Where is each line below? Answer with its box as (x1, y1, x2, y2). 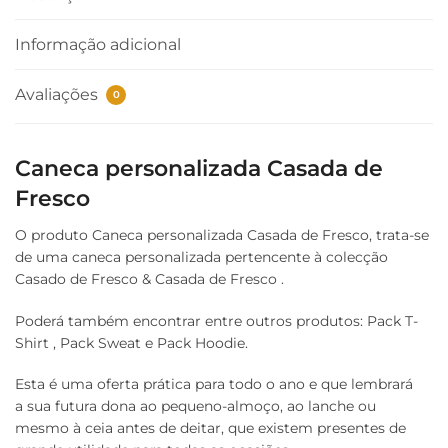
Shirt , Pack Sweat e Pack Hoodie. (15, 333, 248, 352)
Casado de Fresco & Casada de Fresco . (15, 270, 284, 289)
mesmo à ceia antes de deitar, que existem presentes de (15, 419, 406, 438)
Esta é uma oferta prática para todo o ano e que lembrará (15, 375, 413, 394)
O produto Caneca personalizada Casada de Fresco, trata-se (15, 226, 429, 245)
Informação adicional (15, 35, 181, 55)
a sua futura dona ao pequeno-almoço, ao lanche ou (15, 397, 376, 416)
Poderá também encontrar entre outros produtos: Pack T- (15, 311, 418, 330)
